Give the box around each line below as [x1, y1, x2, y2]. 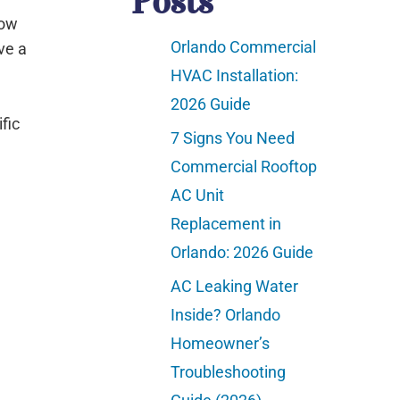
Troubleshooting [171, 362, 287, 381]
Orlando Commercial [171, 37, 317, 56]
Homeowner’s [171, 333, 271, 353]
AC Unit [171, 185, 225, 204]
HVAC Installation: [171, 65, 299, 85]
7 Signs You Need [171, 128, 296, 147]
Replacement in [171, 213, 282, 233]
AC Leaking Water [171, 276, 299, 296]
